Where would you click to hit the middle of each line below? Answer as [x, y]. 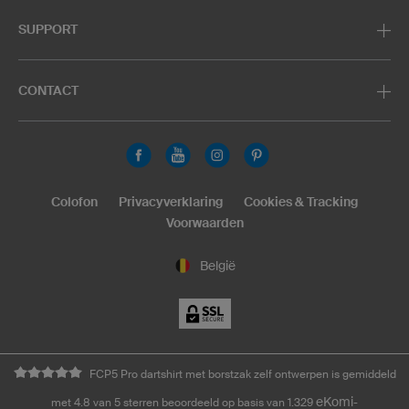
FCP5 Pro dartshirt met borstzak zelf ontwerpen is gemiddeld [242, 374]
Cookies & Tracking [301, 201]
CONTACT [48, 90]
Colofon [74, 201]
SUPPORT [48, 29]
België [218, 265]
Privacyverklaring [171, 201]
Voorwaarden [204, 222]
